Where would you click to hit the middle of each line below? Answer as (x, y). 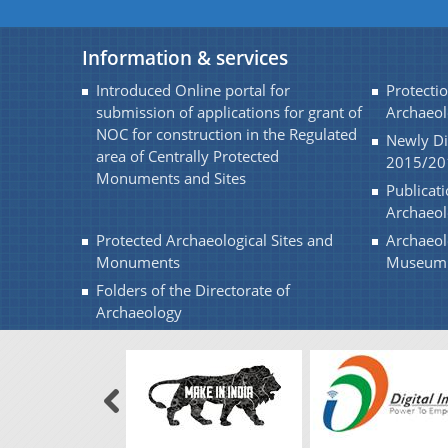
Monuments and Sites (171, 178)
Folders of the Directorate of (193, 290)
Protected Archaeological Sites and (214, 240)
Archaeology (139, 312)
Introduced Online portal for (193, 90)
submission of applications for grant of (229, 112)
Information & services (185, 57)
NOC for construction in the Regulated (226, 134)
